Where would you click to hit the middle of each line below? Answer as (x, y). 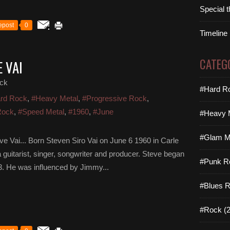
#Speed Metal (41, 112)
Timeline (214, 33)
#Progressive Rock (114, 98)
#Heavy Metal (55, 98)
